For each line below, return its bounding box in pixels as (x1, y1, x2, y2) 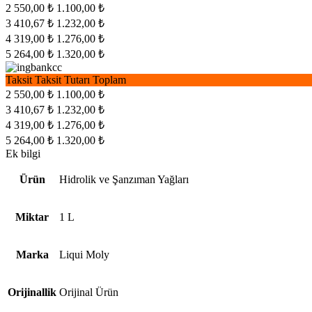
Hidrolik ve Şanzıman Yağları (59, 173, 189, 185)
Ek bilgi (6, 147, 40, 159)
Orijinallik (8, 286, 56, 298)
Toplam (93, 73, 126, 86)
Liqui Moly (59, 248, 109, 260)
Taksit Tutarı (35, 73, 90, 86)
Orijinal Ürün (59, 286, 118, 298)
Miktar (15, 210, 49, 223)
